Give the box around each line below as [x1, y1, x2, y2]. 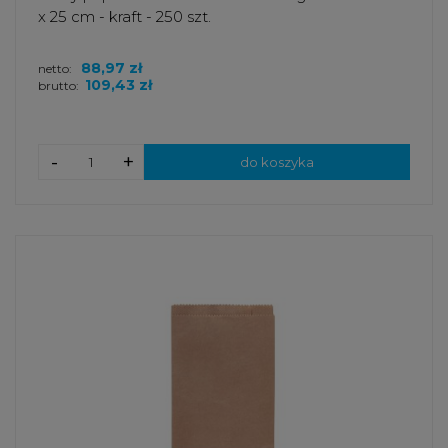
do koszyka [240, 154, 314, 171]
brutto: [38, 78, 79, 94]
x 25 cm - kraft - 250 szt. [38, 7, 211, 27]
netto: [38, 61, 75, 77]
